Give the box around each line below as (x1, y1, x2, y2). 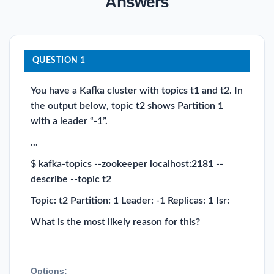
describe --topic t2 (31, 174, 111, 184)
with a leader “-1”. (31, 116, 108, 126)
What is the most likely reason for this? (31, 217, 200, 227)
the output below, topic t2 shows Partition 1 (31, 100, 223, 111)
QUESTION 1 (32, 56, 86, 65)
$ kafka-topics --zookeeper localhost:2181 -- (31, 158, 223, 169)
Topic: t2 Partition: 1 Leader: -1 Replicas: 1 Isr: (31, 195, 229, 206)
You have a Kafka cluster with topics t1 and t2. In (31, 85, 243, 95)
